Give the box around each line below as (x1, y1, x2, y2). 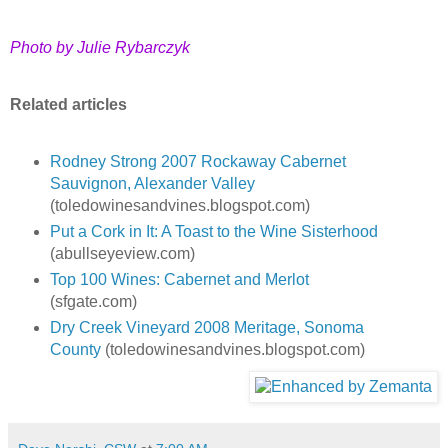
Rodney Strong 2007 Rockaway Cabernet (49, 153, 346, 171)
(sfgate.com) (49, 293, 137, 311)
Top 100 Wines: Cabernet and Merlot (49, 271, 309, 289)
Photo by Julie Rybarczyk (10, 38, 190, 56)
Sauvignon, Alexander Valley (49, 175, 255, 193)
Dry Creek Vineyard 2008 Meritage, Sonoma (49, 319, 364, 337)
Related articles (10, 95, 127, 113)
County (49, 341, 101, 359)
